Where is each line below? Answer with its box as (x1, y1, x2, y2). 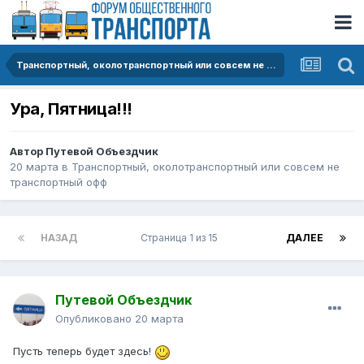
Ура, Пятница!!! (10, 99, 132, 119)
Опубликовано (55, 312, 135, 326)
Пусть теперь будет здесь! (13, 344, 154, 358)
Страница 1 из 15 (141, 232, 223, 245)
